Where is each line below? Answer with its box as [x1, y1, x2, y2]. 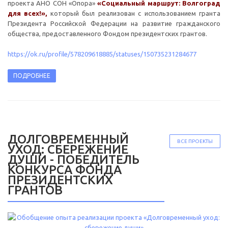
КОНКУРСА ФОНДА [8, 162, 122, 177]
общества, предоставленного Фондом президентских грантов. [8, 30, 207, 37]
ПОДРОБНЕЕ [13, 72, 50, 79]
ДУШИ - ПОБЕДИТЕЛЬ [8, 152, 139, 166]
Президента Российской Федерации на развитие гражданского [8, 19, 220, 27]
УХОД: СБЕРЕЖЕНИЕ [8, 142, 128, 156]
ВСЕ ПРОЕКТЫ [177, 138, 213, 144]
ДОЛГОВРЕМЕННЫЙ [8, 132, 129, 146]
